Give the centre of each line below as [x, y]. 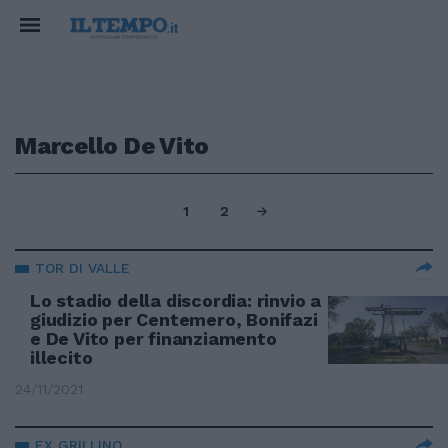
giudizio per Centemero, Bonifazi [174, 319]
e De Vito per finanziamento [153, 338]
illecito [61, 357]
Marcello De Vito [112, 146]
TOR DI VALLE [82, 268]
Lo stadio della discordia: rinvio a [175, 300]
